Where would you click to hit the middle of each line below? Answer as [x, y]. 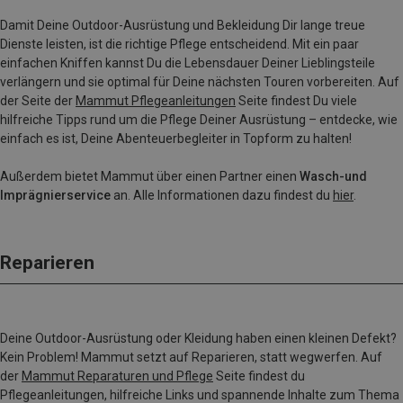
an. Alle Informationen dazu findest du [222, 195]
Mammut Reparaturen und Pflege [117, 376]
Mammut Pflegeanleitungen [156, 100]
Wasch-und [333, 176]
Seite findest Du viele [296, 100]
